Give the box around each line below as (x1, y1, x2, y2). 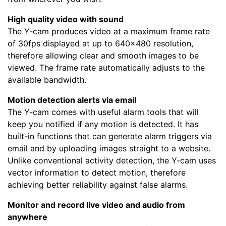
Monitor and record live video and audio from (8, 199, 185, 210)
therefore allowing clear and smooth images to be (8, 50, 199, 61)
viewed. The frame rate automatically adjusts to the (8, 62, 205, 73)
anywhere (8, 211, 47, 222)
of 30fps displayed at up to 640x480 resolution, (8, 38, 193, 48)
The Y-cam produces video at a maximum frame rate (8, 26, 210, 36)
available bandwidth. (8, 74, 86, 85)
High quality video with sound (8, 14, 124, 24)
